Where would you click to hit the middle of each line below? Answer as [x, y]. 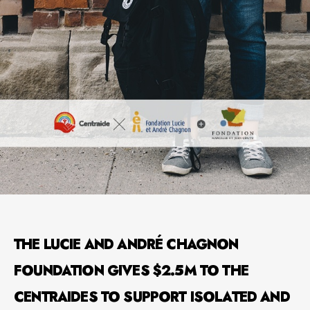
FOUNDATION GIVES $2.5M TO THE [131, 271]
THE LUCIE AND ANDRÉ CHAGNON [126, 244]
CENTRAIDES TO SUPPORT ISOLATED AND [152, 297]
